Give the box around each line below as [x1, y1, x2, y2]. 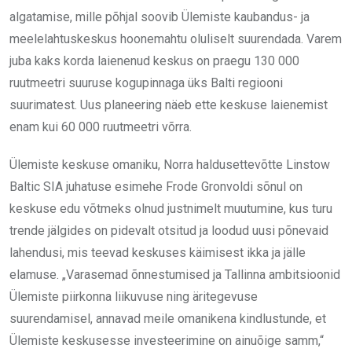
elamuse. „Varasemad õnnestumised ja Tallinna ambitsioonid [9, 267, 340, 283]
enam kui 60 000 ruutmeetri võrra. [9, 119, 192, 135]
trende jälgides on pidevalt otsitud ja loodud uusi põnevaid [9, 223, 328, 239]
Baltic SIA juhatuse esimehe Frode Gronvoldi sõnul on [9, 179, 302, 195]
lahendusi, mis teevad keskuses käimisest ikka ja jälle [9, 245, 306, 261]
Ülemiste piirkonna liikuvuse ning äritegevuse [9, 289, 258, 305]
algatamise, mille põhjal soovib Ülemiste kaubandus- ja [9, 9, 310, 25]
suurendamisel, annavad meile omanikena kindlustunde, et [9, 311, 326, 327]
